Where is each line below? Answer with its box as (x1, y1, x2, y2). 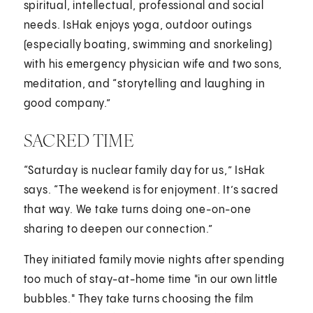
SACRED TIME (23, 129, 134, 152)
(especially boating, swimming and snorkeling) (23, 38, 272, 51)
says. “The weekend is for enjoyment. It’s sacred (23, 184, 279, 196)
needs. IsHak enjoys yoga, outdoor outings (23, 19, 252, 31)
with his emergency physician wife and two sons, (23, 58, 283, 71)
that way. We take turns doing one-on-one (23, 203, 252, 216)
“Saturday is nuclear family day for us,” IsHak (23, 164, 265, 177)
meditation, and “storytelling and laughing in (23, 78, 265, 90)
